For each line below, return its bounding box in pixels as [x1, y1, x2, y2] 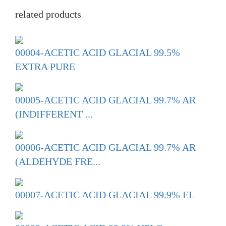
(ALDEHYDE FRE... [15, 156, 100, 167]
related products [15, 9, 81, 20]
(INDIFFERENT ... [15, 108, 93, 120]
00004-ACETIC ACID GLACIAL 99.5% [15, 47, 180, 59]
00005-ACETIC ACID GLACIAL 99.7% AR [15, 94, 196, 106]
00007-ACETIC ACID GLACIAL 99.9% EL [15, 189, 195, 201]
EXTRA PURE [15, 61, 75, 73]
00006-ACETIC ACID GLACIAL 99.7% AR [15, 142, 196, 153]
